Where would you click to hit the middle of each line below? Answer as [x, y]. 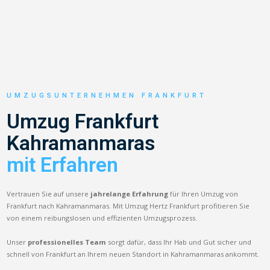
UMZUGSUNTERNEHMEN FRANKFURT [107, 95]
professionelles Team [67, 242]
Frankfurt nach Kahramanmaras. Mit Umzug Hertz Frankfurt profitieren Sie [128, 206]
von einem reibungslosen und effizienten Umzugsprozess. [102, 218]
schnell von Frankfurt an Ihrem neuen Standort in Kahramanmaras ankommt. [133, 254]
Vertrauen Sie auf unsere [49, 193]
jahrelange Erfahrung [130, 193]
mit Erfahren [63, 165]
